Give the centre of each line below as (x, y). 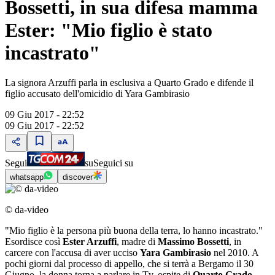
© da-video (27, 210)
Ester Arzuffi (90, 242)
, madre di (137, 242)
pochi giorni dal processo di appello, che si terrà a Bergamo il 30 (129, 264)
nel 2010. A (235, 253)
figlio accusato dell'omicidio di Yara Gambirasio (97, 94)
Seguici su (113, 163)
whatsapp (27, 177)
